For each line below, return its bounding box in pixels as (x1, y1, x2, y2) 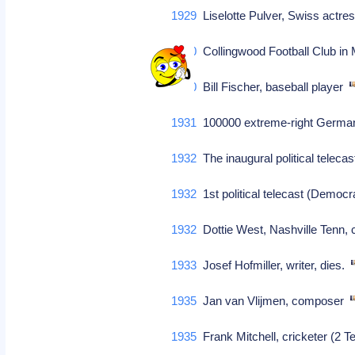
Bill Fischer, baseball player (197, 80, 350, 94)
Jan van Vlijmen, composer (197, 294, 351, 307)
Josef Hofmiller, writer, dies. (197, 258, 352, 272)
